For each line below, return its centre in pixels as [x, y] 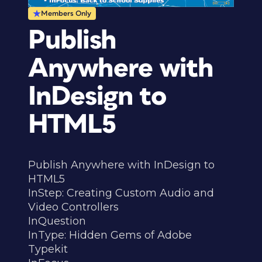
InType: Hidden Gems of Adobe [110, 235]
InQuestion [57, 221]
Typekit [48, 249]
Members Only [66, 14]
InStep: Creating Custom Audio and [121, 193]
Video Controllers [73, 207]
